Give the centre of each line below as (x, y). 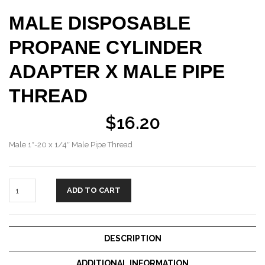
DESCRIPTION (132, 238)
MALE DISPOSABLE (100, 23)
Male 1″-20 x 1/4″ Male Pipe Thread (71, 145)
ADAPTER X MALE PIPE (117, 72)
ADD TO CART (94, 190)
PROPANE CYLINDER (106, 47)
